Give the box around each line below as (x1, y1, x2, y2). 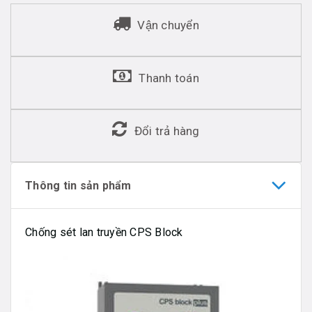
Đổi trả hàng (134, 123, 200, 138)
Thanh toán (139, 70, 199, 85)
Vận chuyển (137, 17, 199, 32)
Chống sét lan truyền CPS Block (25, 225, 183, 239)
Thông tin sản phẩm (25, 178, 132, 192)
